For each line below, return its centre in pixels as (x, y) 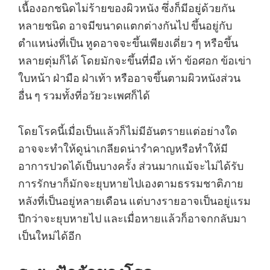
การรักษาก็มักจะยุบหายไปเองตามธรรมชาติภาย (131, 184)
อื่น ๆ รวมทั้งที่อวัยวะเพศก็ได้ (85, 96)
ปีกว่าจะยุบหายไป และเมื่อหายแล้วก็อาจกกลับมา (132, 218)
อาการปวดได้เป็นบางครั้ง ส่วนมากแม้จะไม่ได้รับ (131, 166)
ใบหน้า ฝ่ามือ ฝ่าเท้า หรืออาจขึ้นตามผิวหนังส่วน (129, 78)
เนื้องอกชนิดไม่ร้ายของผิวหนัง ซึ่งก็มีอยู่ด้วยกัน (127, 8)
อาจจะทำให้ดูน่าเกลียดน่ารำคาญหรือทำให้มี (123, 149)
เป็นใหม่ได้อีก (50, 236)
